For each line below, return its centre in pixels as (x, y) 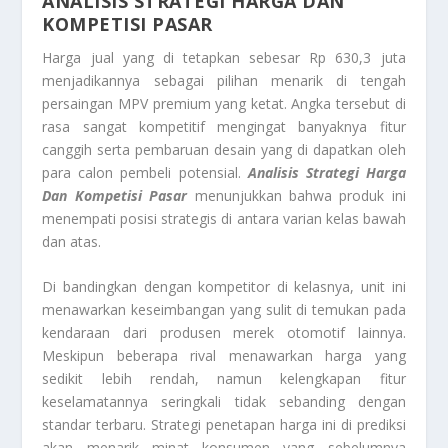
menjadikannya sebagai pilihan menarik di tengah (224, 81)
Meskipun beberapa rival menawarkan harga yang (224, 356)
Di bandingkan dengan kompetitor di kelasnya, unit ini (224, 287)
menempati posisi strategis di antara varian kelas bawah (224, 219)
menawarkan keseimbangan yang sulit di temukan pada (224, 310)
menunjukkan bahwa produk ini (296, 196)
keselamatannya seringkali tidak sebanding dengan (224, 402)
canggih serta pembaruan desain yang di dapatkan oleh (224, 150)
